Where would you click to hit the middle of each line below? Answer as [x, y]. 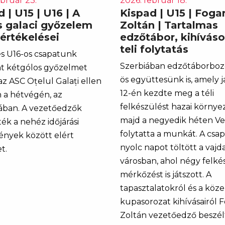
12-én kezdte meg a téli [167, 93]
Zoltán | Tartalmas [169, 25]
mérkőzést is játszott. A [166, 174]
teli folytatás [154, 49]
